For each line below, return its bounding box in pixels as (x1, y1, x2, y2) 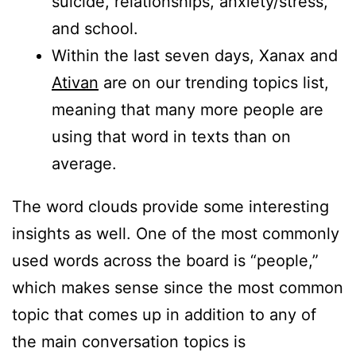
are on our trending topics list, (99, 73, 329, 93)
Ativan (52, 73, 99, 93)
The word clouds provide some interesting (12, 197, 329, 217)
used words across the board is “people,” (12, 251, 319, 271)
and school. (52, 19, 138, 39)
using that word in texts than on (52, 127, 291, 147)
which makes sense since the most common (12, 278, 343, 298)
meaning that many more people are (52, 100, 323, 120)
